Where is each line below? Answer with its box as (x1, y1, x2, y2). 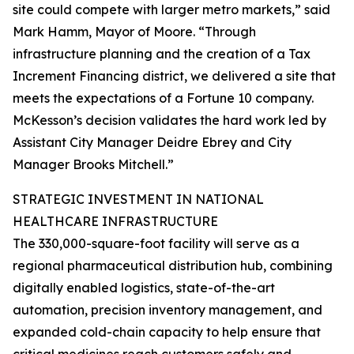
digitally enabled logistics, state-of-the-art (13, 280, 275, 296)
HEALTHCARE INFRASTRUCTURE (13, 213, 218, 230)
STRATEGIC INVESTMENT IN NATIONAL (13, 191, 264, 208)
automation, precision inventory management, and (13, 302, 322, 318)
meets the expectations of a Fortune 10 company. (13, 90, 314, 107)
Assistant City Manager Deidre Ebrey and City (13, 134, 292, 151)
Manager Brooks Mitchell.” (13, 156, 174, 173)
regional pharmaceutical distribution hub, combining (13, 258, 333, 274)
